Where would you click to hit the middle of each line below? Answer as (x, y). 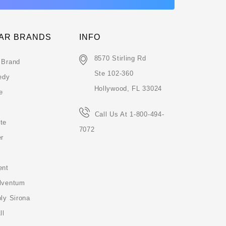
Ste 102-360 (114, 73)
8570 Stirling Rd (120, 58)
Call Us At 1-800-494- (129, 114)
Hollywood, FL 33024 (128, 88)
